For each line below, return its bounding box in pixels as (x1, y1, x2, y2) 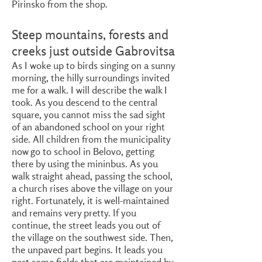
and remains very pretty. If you (12, 206, 136, 219)
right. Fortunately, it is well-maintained (12, 194, 169, 206)
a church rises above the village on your (12, 182, 173, 194)
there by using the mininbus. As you (12, 157, 158, 170)
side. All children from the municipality (12, 133, 170, 145)
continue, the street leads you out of (12, 219, 160, 231)
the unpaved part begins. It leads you (12, 243, 163, 256)
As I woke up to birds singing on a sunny (12, 59, 175, 71)
